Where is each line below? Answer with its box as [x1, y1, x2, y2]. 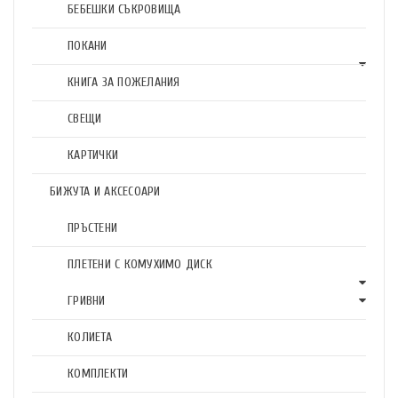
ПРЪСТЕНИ [68, 220, 117, 235]
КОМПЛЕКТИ [68, 366, 129, 381]
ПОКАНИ [68, 38, 107, 53]
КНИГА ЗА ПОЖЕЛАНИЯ [68, 75, 180, 90]
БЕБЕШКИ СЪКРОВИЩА [68, 2, 181, 17]
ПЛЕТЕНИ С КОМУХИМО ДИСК [68, 257, 212, 272]
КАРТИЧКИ [68, 147, 118, 163]
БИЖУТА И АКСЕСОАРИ [50, 184, 161, 199]
